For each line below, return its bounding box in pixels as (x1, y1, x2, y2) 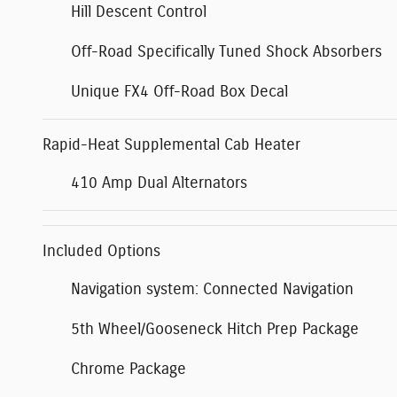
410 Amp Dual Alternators (71, 175, 247, 191)
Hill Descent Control (71, 4, 206, 20)
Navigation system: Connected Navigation (71, 281, 354, 298)
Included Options (43, 243, 160, 260)
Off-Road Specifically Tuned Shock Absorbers (71, 43, 382, 60)
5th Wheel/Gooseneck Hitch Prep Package (71, 321, 359, 338)
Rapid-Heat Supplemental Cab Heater (43, 136, 300, 153)
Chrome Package (71, 361, 186, 378)
